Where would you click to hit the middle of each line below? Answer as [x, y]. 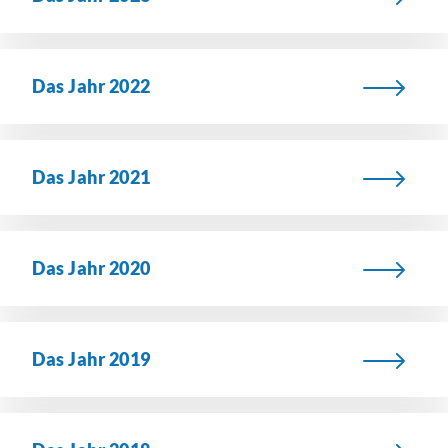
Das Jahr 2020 [91, 268]
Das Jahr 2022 [91, 86]
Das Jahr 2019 [91, 359]
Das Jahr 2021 [91, 177]
